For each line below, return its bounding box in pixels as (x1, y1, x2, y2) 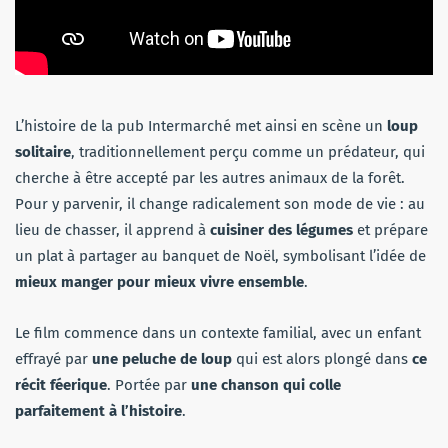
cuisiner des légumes (210, 220, 353, 239)
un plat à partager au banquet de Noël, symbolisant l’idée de (15, 246, 426, 265)
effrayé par (15, 349, 92, 368)
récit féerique (15, 375, 107, 394)
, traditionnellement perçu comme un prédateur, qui (71, 142, 425, 161)
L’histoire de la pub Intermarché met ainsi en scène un (15, 116, 387, 135)
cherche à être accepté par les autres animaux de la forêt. (15, 168, 405, 187)
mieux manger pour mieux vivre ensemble (15, 272, 304, 291)
